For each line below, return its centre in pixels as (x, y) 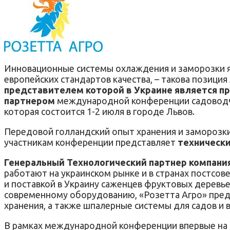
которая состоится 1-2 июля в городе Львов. (99, 111)
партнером (30, 100)
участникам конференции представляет (91, 142)
